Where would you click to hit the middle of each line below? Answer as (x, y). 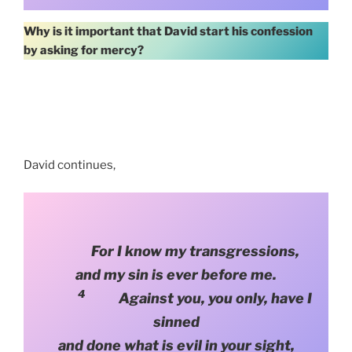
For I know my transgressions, (195, 251)
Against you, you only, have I (200, 298)
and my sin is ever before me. (176, 274)
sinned (176, 321)
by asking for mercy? (84, 50)
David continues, (70, 165)
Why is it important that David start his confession (168, 31)
